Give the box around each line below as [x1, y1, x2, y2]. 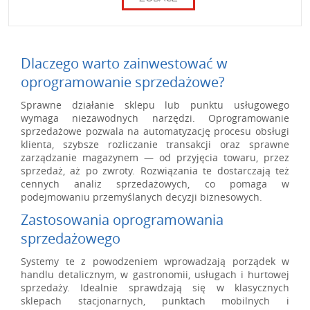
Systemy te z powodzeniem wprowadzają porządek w [21, 255, 289, 268]
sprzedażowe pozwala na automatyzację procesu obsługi [21, 125, 289, 138]
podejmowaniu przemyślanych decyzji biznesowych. [21, 190, 262, 203]
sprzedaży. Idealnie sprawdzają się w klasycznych [21, 281, 289, 294]
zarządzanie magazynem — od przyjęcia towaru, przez [21, 151, 289, 164]
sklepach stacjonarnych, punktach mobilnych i [21, 294, 289, 307]
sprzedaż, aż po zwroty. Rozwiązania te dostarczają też [21, 164, 289, 177]
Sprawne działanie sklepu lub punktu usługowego [21, 98, 289, 111]
